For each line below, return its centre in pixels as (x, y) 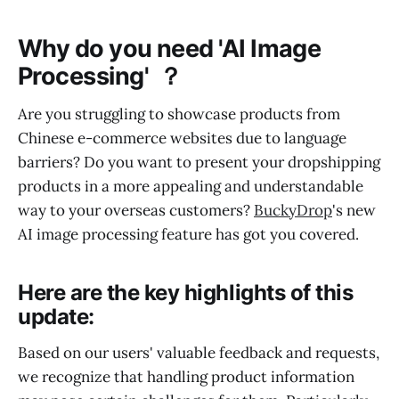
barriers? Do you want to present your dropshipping (199, 162)
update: (56, 317)
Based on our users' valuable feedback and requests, (199, 352)
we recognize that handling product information (186, 376)
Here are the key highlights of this (186, 293)
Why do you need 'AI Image (170, 49)
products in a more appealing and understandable (191, 186)
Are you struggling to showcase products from (179, 114)
